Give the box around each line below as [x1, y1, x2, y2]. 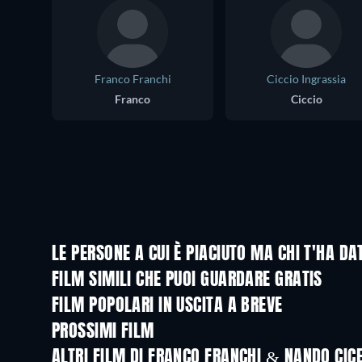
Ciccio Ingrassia [267, 72, 346, 86]
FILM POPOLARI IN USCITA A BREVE [52, 297, 283, 316]
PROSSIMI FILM [52, 323, 154, 342]
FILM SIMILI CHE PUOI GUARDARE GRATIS [52, 271, 322, 290]
